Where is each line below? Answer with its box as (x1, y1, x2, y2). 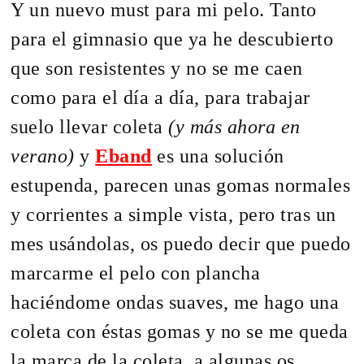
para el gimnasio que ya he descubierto (11, 28, 334, 50)
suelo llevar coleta (11, 115, 169, 137)
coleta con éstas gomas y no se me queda (11, 320, 349, 342)
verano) (11, 145, 75, 167)
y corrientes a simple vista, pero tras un (11, 203, 336, 225)
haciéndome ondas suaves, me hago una (11, 291, 340, 313)
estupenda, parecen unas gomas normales (11, 174, 351, 196)
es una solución (151, 145, 284, 167)
